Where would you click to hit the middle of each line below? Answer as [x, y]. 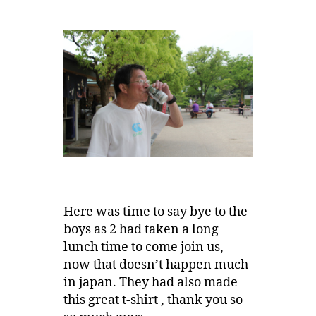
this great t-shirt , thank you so [153, 300]
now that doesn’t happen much [156, 265]
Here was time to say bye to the [155, 212]
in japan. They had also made [150, 282]
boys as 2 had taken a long [141, 229]
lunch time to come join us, [143, 247]
